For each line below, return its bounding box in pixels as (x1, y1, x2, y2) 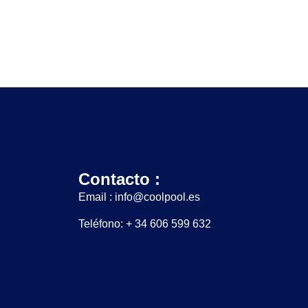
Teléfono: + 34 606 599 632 (78, 217, 212, 230)
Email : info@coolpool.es (78, 190, 201, 203)
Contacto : (78, 169, 161, 188)
